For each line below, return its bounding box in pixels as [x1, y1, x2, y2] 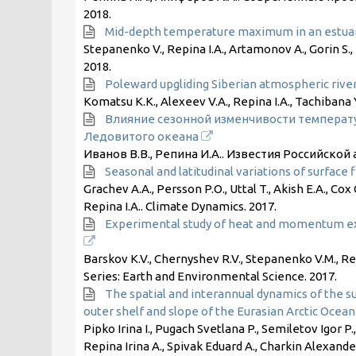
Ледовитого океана [83, 130, 201, 143]
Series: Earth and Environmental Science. [83, 269, 309, 283]
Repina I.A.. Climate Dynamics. [83, 199, 249, 213]
